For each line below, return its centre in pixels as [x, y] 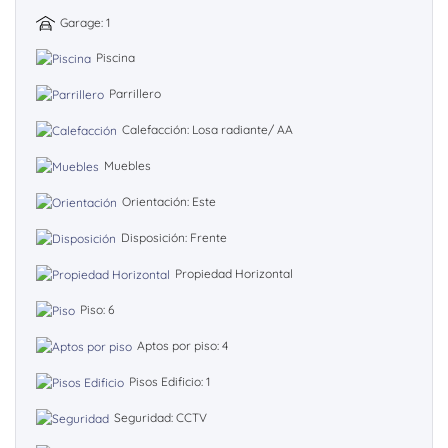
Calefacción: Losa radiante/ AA [207, 129]
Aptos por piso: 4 [182, 345]
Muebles [127, 165]
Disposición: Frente [174, 237]
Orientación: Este [169, 201]
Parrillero [135, 93]
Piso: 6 [97, 309]
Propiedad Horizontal [234, 273]
